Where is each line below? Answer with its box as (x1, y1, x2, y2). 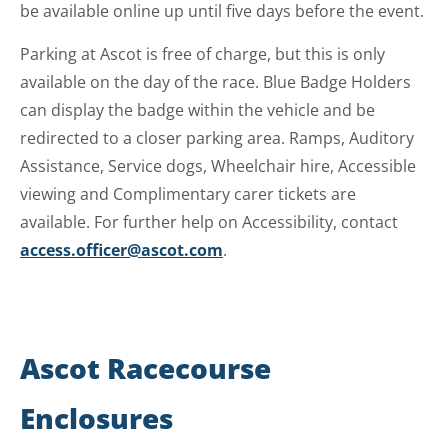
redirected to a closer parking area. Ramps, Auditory (20, 126, 414, 149)
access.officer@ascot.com (20, 238, 223, 261)
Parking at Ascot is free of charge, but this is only (20, 42, 385, 65)
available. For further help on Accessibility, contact (20, 210, 398, 233)
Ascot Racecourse (20, 348, 271, 387)
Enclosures (20, 398, 173, 437)
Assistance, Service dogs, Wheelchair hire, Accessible (20, 154, 416, 177)
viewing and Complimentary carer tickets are (20, 182, 356, 205)
